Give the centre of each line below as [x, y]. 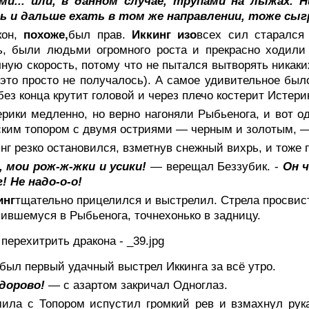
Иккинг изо [165, 34]
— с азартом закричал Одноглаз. [138, 285]
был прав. [100, 34]
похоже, [46, 34]
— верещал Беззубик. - [217, 166]
